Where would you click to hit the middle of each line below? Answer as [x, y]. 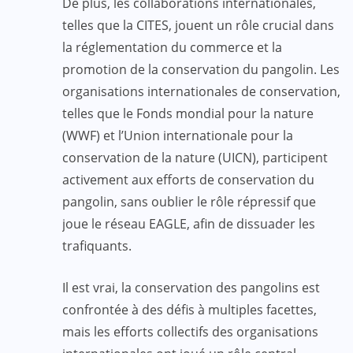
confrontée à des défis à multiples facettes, [190, 309]
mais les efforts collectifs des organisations [190, 331]
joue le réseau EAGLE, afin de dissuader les [189, 223]
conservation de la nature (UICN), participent [195, 157]
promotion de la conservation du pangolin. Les [201, 69]
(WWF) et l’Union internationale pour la [178, 135]
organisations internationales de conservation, [201, 91]
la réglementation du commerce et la [172, 47]
